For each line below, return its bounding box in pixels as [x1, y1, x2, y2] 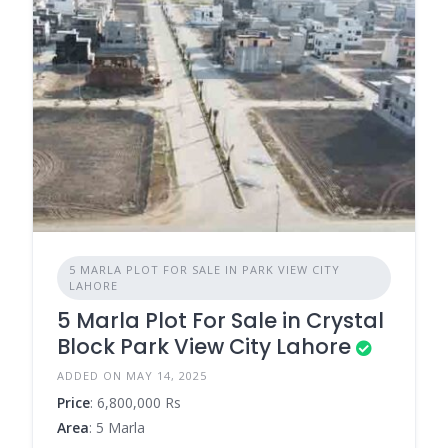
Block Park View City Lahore [57, 331, 351, 361]
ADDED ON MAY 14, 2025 [57, 367, 207, 383]
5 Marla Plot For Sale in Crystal [57, 305, 384, 335]
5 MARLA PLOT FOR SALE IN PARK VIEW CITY [69, 261, 340, 277]
